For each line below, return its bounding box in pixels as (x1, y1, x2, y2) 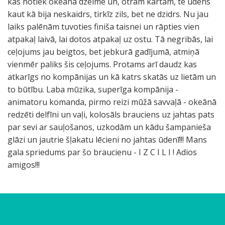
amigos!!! (8, 159, 40, 170)
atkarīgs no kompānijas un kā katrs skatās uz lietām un (8, 71, 216, 82)
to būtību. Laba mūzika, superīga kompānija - (8, 84, 178, 95)
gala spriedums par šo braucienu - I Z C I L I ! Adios (8, 147, 197, 158)
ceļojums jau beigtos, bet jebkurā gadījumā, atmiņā (8, 46, 199, 57)
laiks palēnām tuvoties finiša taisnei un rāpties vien (8, 21, 199, 32)
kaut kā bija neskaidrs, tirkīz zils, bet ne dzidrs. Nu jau (8, 9, 208, 20)
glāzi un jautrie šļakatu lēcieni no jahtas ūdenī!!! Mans (8, 134, 207, 145)
